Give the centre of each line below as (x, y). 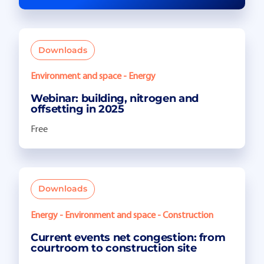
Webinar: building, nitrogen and (115, 99)
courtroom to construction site (114, 248)
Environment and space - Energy (93, 77)
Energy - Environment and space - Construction (122, 215)
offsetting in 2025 (77, 109)
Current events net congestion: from (128, 237)
